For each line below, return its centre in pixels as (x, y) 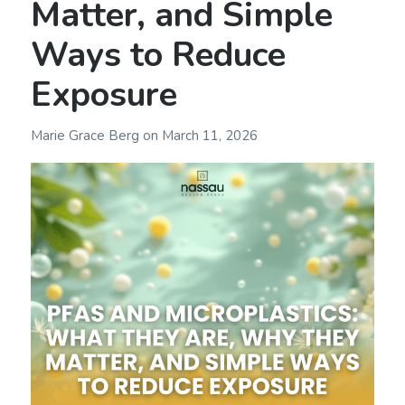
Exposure (104, 95)
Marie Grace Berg (86, 135)
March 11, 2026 (209, 135)
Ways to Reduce (158, 55)
